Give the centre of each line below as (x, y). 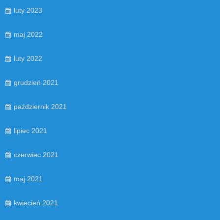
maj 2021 (28, 179)
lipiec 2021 (30, 130)
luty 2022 (28, 58)
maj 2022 (28, 34)
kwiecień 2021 (36, 203)
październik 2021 (40, 106)
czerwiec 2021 (36, 154)
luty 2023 (28, 10)
